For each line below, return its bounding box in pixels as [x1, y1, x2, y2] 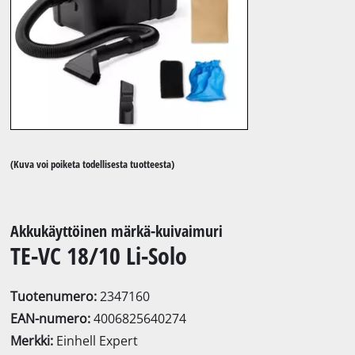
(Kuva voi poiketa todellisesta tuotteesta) [10, 157, 175, 172]
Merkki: [10, 331, 57, 349]
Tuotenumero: [10, 287, 101, 305]
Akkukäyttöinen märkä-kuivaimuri [10, 219, 223, 242]
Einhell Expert [56, 331, 139, 349]
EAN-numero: [10, 309, 94, 327]
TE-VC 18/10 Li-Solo [10, 239, 188, 272]
